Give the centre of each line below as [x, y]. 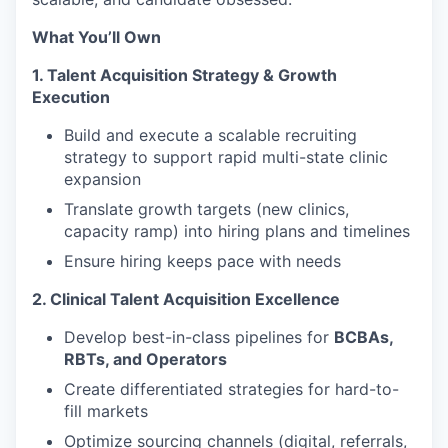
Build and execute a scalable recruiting [210, 135]
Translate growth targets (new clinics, [206, 209]
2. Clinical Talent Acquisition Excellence [186, 299]
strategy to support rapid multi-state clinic [226, 157]
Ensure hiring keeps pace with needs [202, 261]
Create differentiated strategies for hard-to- [231, 389]
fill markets [106, 411]
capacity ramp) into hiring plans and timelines [237, 231]
